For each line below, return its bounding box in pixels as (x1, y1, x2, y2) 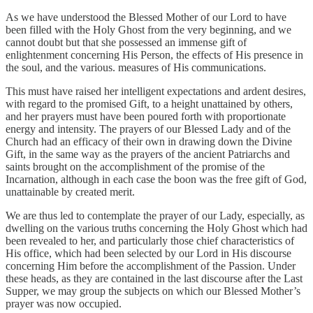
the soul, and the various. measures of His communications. (6, 61, 266, 73)
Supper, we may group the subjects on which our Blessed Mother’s (6, 284, 300, 297)
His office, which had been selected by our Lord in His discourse (6, 247, 291, 259)
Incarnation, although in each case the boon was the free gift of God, (6, 173, 307, 185)
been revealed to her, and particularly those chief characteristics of (6, 234, 294, 247)
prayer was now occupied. (6, 297, 122, 310)
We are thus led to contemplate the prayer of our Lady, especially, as (6, 209, 305, 221)
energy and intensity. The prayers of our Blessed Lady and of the (6, 122, 291, 135)
